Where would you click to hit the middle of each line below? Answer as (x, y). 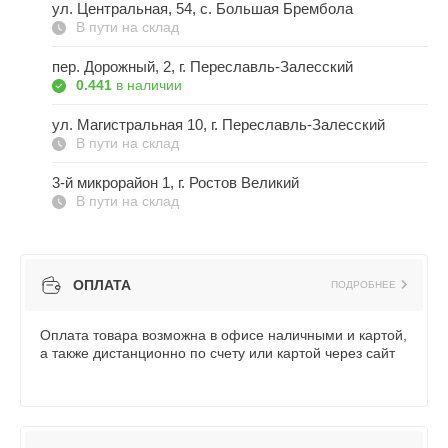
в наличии (149, 85)
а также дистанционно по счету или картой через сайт (217, 352)
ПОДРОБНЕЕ (363, 284)
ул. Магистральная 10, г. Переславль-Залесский (218, 124)
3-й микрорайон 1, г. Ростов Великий (175, 182)
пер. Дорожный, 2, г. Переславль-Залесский (202, 66)
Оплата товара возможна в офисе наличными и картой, (223, 334)
